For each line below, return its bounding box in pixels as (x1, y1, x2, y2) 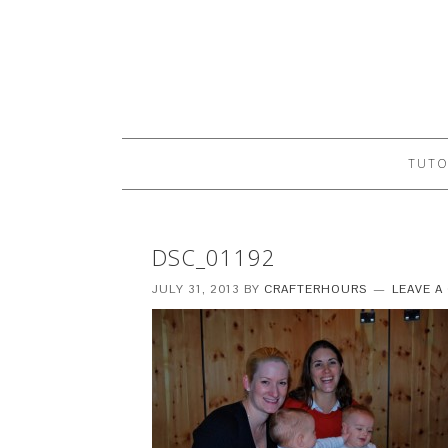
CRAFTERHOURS (264, 281, 367, 297)
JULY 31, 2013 (152, 281, 240, 297)
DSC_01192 (152, 242, 276, 272)
